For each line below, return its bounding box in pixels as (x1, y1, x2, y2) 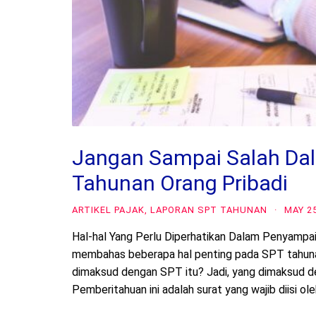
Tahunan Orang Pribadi (72, 170, 288, 195)
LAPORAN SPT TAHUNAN (150, 204, 267, 215)
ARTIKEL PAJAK (72, 204, 145, 215)
